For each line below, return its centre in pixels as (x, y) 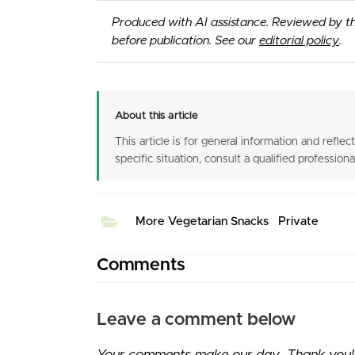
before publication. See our (186, 40)
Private (298, 221)
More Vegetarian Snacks (202, 221)
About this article (157, 116)
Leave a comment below (196, 320)
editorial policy (300, 40)
